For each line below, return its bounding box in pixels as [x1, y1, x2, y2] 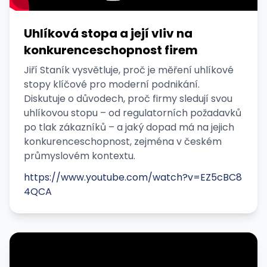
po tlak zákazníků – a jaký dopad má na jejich [24, 120, 234, 134]
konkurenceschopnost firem [24, 42, 198, 58]
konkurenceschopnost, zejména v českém [24, 135, 222, 148]
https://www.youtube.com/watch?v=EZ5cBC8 [24, 170, 242, 184]
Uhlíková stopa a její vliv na [24, 25, 193, 42]
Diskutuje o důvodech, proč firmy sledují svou [24, 92, 232, 105]
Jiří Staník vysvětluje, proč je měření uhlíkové [24, 63, 234, 77]
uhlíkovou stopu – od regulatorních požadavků [24, 106, 241, 120]
